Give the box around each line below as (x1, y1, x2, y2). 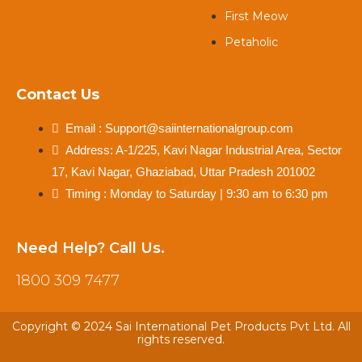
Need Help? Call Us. (16, 239, 165, 258)
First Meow (224, 9, 288, 24)
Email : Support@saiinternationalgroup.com (65, 122, 293, 136)
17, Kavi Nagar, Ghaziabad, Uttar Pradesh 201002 (51, 166, 315, 179)
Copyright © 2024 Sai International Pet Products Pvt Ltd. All (11, 319, 351, 335)
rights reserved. (137, 332, 225, 347)
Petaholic (224, 35, 278, 50)
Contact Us (16, 86, 99, 104)
